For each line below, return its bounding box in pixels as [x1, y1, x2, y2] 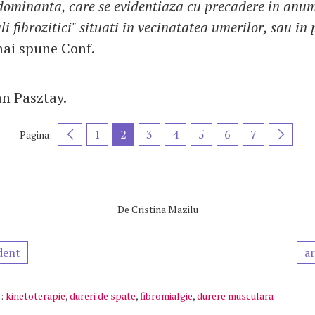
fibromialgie [140, 289, 193, 302]
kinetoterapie [6, 289, 65, 302]
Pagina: [20, 127, 52, 141]
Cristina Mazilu [131, 202, 198, 216]
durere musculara [197, 289, 274, 302]
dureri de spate [70, 289, 136, 302]
